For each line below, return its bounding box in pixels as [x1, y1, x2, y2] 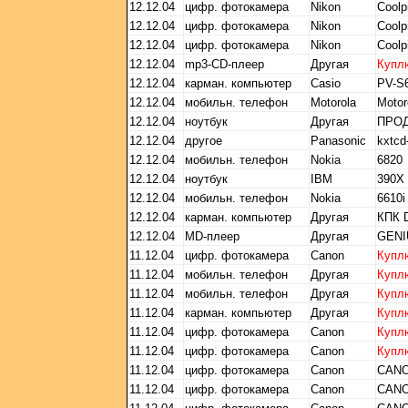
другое [185, 134, 222, 148]
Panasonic [311, 134, 366, 148]
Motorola [311, 96, 356, 109]
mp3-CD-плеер [185, 57, 264, 71]
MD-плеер [185, 229, 240, 243]
